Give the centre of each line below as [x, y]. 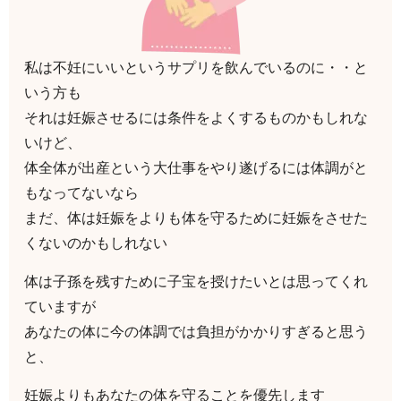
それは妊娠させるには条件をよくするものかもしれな [196, 118]
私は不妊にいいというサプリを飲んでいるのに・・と [196, 68]
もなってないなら [82, 193]
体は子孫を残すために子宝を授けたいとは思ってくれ [196, 282]
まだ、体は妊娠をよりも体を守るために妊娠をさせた [196, 218]
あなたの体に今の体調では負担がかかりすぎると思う [196, 332]
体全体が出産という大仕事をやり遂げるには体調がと [196, 168]
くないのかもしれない [96, 243]
